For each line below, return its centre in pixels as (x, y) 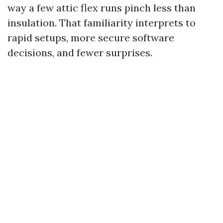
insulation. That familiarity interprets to (102, 23)
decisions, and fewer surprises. (80, 53)
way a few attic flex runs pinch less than (102, 8)
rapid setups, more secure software (91, 38)
